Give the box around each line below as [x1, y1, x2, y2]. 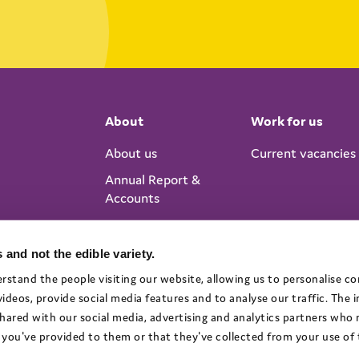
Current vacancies [250, 144, 356, 162]
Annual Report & [104, 171, 200, 188]
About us [104, 144, 157, 162]
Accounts [104, 189, 159, 207]
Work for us [250, 112, 323, 130]
